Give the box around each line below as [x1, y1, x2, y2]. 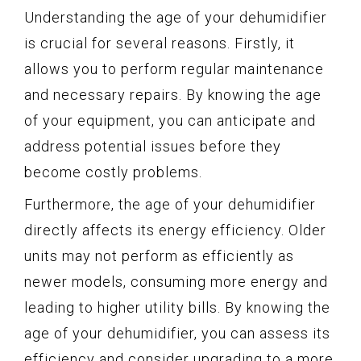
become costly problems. [24, 164, 202, 181]
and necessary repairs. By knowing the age [24, 86, 322, 104]
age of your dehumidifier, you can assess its [24, 325, 330, 342]
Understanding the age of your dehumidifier [24, 9, 327, 27]
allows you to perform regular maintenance [24, 60, 324, 78]
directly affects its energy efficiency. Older [24, 222, 326, 239]
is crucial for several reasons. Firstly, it [24, 35, 295, 52]
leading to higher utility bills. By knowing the [24, 299, 330, 317]
